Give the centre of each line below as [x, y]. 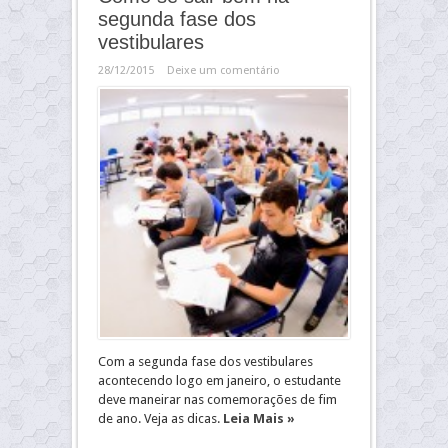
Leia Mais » [259, 419]
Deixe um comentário [223, 71]
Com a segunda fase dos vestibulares [205, 362]
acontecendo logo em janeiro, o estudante [219, 381]
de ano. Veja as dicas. [160, 419]
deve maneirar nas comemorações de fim [217, 400]
